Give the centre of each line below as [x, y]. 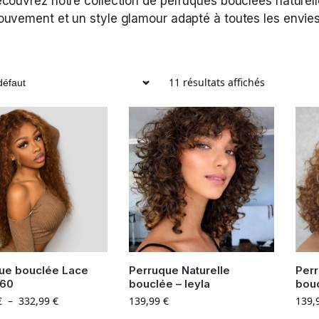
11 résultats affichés [216, 82]
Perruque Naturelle [179, 271]
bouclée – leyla [169, 284]
